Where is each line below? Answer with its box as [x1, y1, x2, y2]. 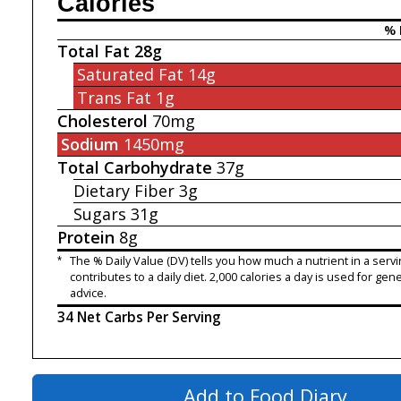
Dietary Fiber [73, 179, 175, 201]
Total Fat [57, 39, 130, 62]
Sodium [60, 132, 119, 155]
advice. [69, 286, 107, 302]
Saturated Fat [76, 63, 183, 85]
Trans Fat [76, 86, 151, 108]
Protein [57, 226, 115, 248]
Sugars [73, 202, 126, 225]
